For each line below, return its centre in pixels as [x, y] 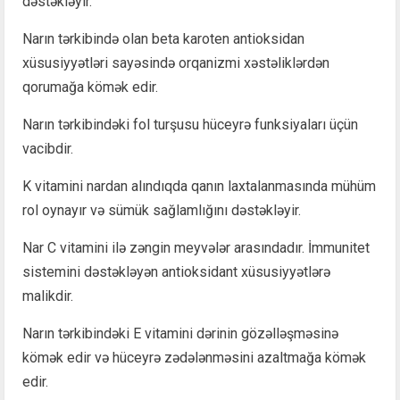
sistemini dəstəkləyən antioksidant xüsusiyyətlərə [176, 271]
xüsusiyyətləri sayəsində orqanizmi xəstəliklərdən [176, 62]
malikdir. [48, 296]
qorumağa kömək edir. [90, 87]
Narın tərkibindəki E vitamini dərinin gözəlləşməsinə [180, 333]
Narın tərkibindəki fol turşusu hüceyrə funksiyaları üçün [190, 124]
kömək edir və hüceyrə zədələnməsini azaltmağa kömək [194, 357]
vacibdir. [48, 148]
